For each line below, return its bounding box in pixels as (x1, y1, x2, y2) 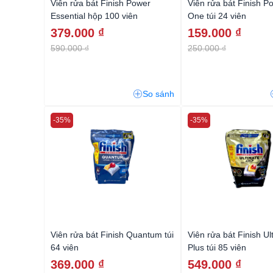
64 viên (51, 242, 79, 252)
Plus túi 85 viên (188, 242, 246, 252)
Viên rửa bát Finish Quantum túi (51, 229, 174, 239)
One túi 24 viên (188, 10, 246, 21)
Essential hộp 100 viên (51, 10, 138, 21)
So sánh (143, 88, 174, 99)
